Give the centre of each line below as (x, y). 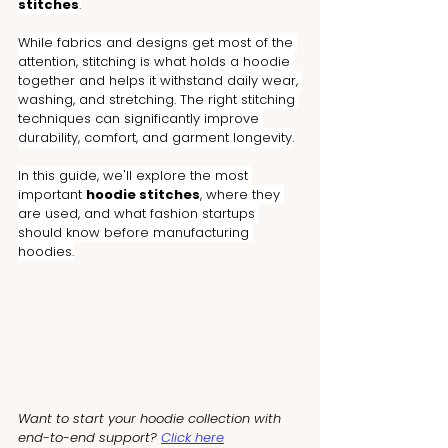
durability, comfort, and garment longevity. (156, 137)
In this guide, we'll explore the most (135, 175)
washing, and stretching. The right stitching (158, 99)
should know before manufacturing (135, 232)
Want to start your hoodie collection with (151, 418)
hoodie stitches (143, 194)
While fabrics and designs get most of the (157, 42)
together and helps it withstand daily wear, (160, 80)
